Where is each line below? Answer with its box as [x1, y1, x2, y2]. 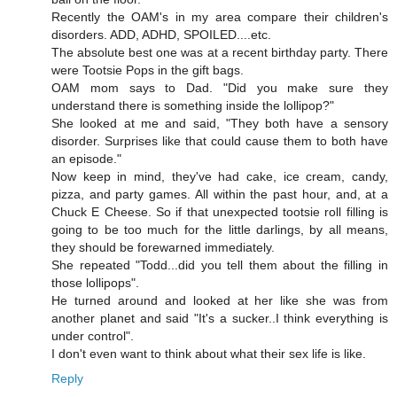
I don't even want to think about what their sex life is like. [51, 346, 366, 362]
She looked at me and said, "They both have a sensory [51, 116, 388, 131]
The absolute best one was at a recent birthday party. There [51, 45, 388, 60]
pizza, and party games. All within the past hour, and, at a [51, 187, 388, 202]
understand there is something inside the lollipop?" [51, 98, 334, 113]
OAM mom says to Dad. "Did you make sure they [51, 81, 388, 96]
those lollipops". [51, 276, 139, 291]
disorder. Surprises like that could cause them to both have [51, 134, 388, 149]
